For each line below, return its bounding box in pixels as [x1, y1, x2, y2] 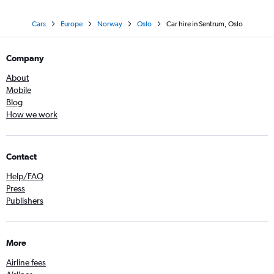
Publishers [6, 196, 43, 206]
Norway [97, 20, 122, 28]
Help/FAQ [6, 171, 43, 181]
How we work [6, 109, 57, 119]
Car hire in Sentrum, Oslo [166, 20, 243, 28]
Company [6, 53, 44, 63]
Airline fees [6, 257, 46, 267]
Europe [60, 20, 83, 28]
